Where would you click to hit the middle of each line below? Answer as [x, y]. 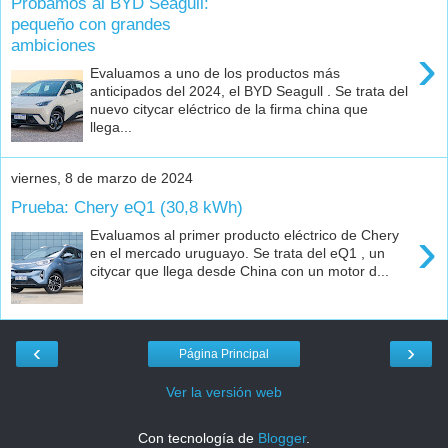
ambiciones [53, 44]
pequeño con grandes [91, 23]
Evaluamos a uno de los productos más [215, 73]
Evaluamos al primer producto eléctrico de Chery [245, 235]
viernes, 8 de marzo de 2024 [102, 178]
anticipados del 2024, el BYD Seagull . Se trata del [249, 91]
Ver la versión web [224, 392]
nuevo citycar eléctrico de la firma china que [229, 109]
